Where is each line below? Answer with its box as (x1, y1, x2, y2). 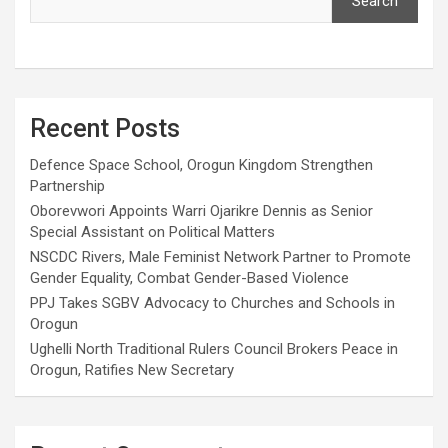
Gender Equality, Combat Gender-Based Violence (30, 269, 349, 288)
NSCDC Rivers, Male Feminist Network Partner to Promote (30, 248, 411, 267)
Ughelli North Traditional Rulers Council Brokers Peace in (30, 340, 398, 359)
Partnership (30, 177, 105, 196)
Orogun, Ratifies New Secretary (30, 361, 234, 380)
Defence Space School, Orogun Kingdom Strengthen (30, 156, 373, 175)
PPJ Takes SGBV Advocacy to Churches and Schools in (30, 294, 395, 313)
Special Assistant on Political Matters (30, 223, 275, 242)
